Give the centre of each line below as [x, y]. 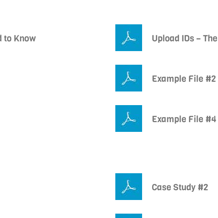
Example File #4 [184, 119]
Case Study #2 [180, 188]
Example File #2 [184, 79]
